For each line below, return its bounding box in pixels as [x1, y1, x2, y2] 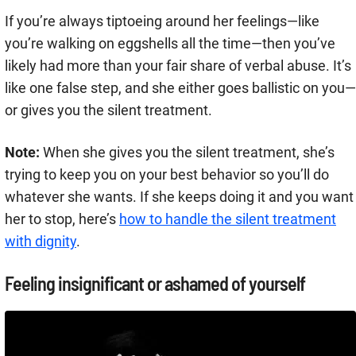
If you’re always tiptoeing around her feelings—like [5, 13, 319, 30]
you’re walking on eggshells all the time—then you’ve [5, 35, 335, 52]
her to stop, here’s [5, 211, 119, 228]
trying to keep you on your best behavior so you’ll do [5, 166, 329, 184]
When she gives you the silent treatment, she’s [40, 144, 335, 161]
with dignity [5, 233, 76, 250]
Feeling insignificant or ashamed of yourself [5, 272, 305, 296]
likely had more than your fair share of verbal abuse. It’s [5, 57, 351, 75]
